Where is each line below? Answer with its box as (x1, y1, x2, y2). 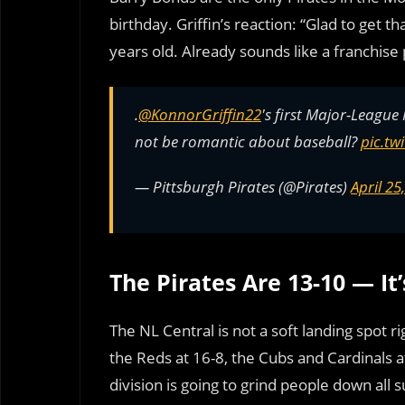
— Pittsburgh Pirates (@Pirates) (135, 175, 351, 197)
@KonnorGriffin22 (138, 103, 261, 125)
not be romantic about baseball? (135, 130, 361, 152)
